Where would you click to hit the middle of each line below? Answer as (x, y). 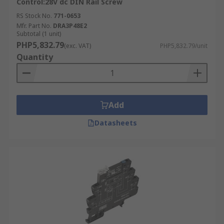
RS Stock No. (34, 16)
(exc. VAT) (77, 46)
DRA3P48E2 (70, 26)
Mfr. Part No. (34, 26)
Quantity (35, 57)
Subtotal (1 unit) (39, 34)
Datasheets (115, 123)
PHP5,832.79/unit (184, 46)
